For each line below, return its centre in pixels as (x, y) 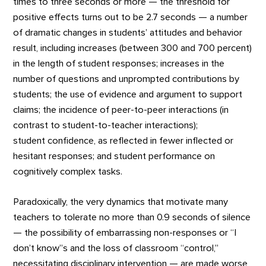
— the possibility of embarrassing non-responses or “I (125, 233)
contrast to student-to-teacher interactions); (106, 126)
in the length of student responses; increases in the (119, 64)
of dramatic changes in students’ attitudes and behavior (128, 33)
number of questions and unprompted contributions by (126, 79)
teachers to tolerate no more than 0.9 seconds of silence (132, 218)
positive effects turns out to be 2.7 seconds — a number (131, 18)
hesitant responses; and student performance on (114, 156)
